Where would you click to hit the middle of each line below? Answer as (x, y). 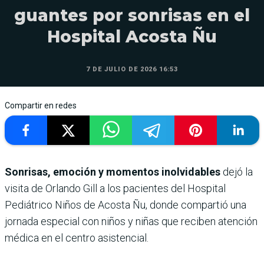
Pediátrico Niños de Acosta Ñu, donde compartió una (126, 205)
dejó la (237, 172)
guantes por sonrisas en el (132, 16)
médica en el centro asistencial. (77, 238)
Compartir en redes (41, 106)
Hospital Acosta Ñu (132, 37)
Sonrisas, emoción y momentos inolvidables (113, 172)
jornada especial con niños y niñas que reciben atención (131, 222)
